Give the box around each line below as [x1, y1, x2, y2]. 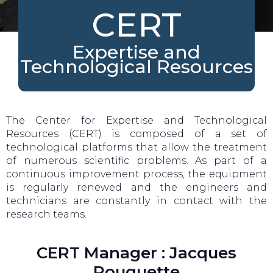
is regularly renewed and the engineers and [6, 182, 267, 194]
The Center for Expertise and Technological [6, 115, 267, 127]
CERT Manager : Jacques [37, 243, 236, 263]
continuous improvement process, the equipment [6, 168, 267, 180]
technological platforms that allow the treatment [6, 141, 267, 154]
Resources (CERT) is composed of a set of [6, 128, 267, 140]
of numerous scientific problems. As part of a [6, 155, 267, 167]
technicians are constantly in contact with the [6, 195, 267, 207]
